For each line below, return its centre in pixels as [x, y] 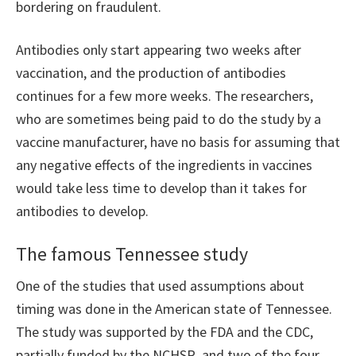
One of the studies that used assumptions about [160, 286]
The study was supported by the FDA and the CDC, [164, 332]
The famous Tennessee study [132, 254]
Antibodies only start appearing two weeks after [159, 50]
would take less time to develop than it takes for [161, 188]
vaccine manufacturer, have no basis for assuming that [178, 142]
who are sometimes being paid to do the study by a [168, 119]
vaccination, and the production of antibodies [151, 73]
